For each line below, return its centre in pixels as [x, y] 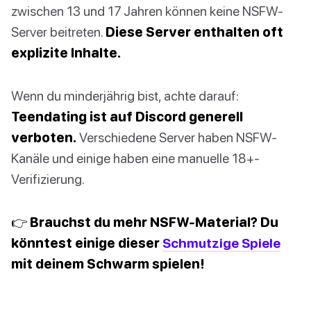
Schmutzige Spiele [221, 243]
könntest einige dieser [87, 243]
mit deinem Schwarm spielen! [108, 264]
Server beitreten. [58, 32]
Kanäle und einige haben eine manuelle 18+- [135, 158]
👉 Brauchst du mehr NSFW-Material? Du [145, 222]
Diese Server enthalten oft [194, 32]
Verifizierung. [48, 179]
